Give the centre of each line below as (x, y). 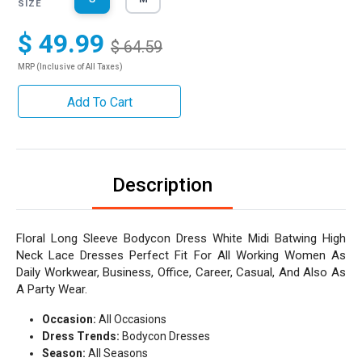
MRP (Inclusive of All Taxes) (70, 67)
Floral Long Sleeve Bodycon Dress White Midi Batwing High (181, 238)
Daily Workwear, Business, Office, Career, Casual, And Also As (181, 272)
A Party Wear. (52, 289)
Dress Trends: (81, 336)
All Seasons (118, 353)
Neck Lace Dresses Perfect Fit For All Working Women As (181, 255)
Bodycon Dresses (165, 336)
